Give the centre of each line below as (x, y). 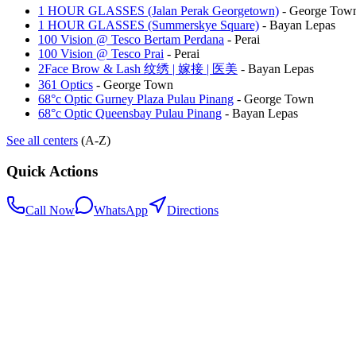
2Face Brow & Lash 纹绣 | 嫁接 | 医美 (138, 69)
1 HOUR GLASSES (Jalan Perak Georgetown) (159, 11)
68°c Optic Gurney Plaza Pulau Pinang (136, 99)
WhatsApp (121, 210)
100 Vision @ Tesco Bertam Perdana (131, 40)
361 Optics (66, 85)
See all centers (42, 141)
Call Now (50, 210)
